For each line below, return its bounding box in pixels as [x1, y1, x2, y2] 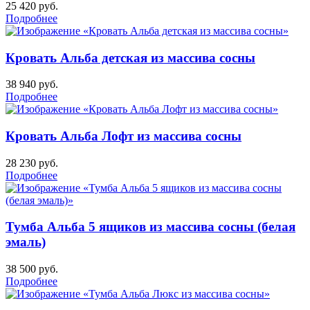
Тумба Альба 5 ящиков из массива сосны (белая [6, 219, 295, 235]
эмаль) [6, 235, 46, 250]
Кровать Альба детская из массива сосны [6, 50, 255, 65]
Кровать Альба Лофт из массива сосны [6, 129, 241, 143]
